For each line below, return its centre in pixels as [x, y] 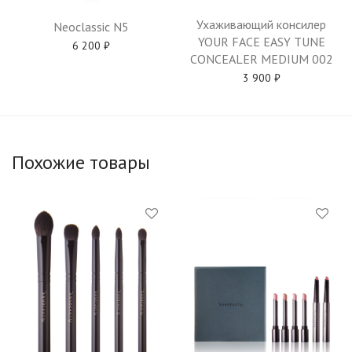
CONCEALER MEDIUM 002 [261, 59]
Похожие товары [81, 162]
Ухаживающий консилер [261, 24]
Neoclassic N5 [91, 26]
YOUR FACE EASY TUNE [261, 42]
